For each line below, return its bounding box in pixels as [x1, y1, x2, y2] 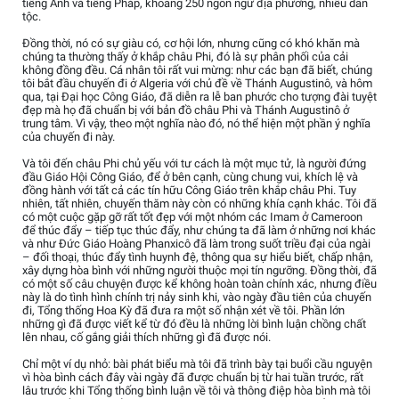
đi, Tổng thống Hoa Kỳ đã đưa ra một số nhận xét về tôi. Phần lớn [22, 303, 345, 317]
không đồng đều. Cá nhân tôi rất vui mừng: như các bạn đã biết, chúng [22, 62, 372, 77]
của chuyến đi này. [22, 129, 115, 143]
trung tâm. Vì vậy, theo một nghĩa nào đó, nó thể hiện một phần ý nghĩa [22, 116, 370, 130]
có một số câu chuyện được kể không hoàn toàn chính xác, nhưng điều [22, 276, 377, 290]
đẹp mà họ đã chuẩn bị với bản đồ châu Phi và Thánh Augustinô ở [22, 102, 349, 117]
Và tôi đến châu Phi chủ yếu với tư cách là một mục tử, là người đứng [22, 156, 366, 170]
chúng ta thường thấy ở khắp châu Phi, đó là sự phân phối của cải [22, 49, 348, 63]
